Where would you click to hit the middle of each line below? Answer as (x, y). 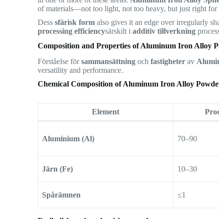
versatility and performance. (81, 70)
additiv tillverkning (164, 31)
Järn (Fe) (58, 169)
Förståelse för (60, 62)
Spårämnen (62, 195)
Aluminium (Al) (68, 139)
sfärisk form (75, 22)
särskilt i (119, 31)
